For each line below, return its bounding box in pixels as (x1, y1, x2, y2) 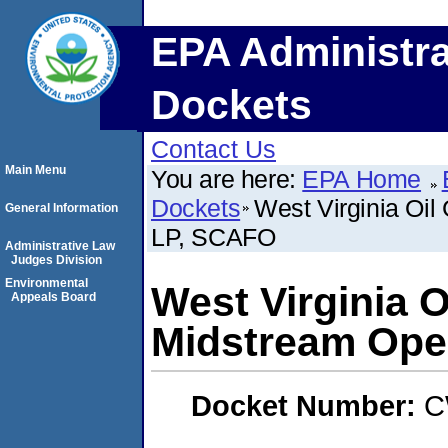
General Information (5, 201, 118, 215)
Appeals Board (11, 290, 96, 304)
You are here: (151, 165, 303, 193)
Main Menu (5, 163, 66, 177)
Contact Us (151, 135, 276, 163)
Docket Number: (191, 389, 424, 423)
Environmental (5, 276, 88, 290)
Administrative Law (5, 239, 115, 253)
